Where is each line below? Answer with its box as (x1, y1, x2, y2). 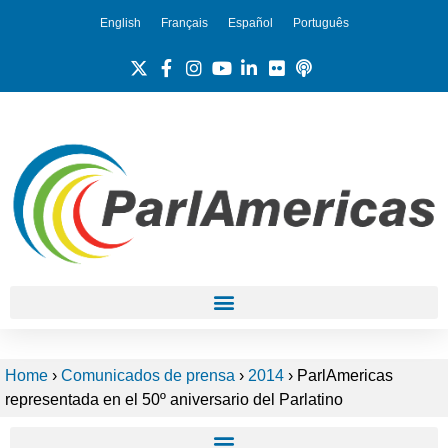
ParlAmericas (293, 366, 393, 384)
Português (292, 15, 349, 30)
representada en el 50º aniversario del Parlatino (5, 390, 343, 408)
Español (227, 15, 273, 30)
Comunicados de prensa (61, 366, 235, 384)
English (99, 15, 141, 30)
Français (160, 15, 208, 30)
